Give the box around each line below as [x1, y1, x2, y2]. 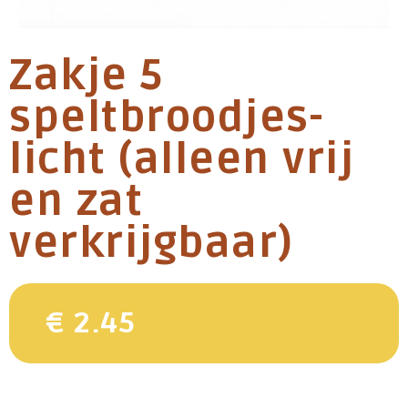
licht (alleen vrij [9, 135, 354, 186]
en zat [9, 177, 143, 228]
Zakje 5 [9, 51, 164, 102]
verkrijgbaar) [9, 219, 294, 270]
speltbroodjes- [9, 93, 323, 144]
